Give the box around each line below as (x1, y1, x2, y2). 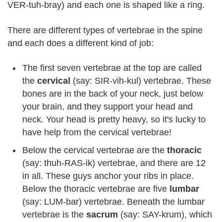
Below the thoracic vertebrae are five (22, 184, 169, 194)
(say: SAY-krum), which (118, 210, 212, 220)
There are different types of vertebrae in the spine (7, 25, 203, 35)
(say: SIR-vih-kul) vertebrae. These (70, 76, 211, 86)
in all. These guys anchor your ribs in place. (22, 171, 194, 181)
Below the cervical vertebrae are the (22, 145, 167, 155)
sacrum (86, 210, 118, 220)
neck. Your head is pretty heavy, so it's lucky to (22, 114, 206, 124)
